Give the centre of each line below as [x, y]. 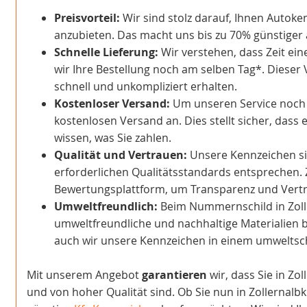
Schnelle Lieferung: [106, 52]
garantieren [174, 275]
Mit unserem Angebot [84, 275]
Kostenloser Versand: [112, 104]
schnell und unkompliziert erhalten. [146, 87]
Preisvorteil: [87, 18]
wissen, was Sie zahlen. [113, 138]
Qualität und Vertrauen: [121, 155]
